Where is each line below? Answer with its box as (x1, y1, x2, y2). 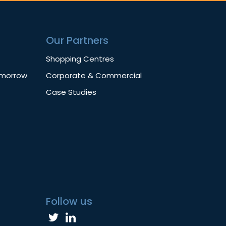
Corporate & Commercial (46, 70, 142, 81)
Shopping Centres (46, 53, 114, 65)
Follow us (46, 194, 92, 209)
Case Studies (46, 87, 96, 98)
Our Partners (46, 33, 108, 48)
